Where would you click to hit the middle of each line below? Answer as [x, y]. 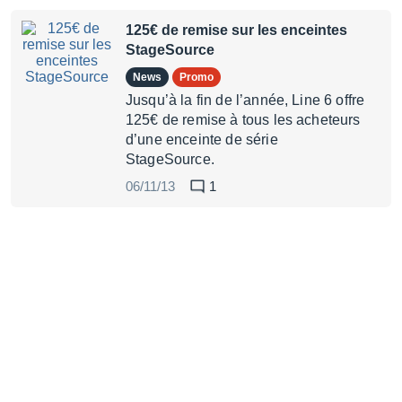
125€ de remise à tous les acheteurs [243, 120]
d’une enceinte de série [202, 140]
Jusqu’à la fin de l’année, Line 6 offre [245, 100]
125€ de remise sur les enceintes [236, 30]
